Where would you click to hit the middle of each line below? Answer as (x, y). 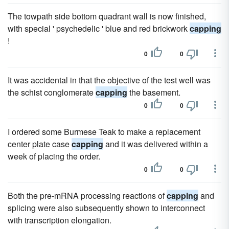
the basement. (154, 92)
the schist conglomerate (52, 92)
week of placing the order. (54, 156)
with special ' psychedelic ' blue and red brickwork (99, 28)
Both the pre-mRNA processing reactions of (87, 196)
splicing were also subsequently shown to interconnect (106, 208)
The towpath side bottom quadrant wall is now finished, (107, 16)
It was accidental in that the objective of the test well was (109, 80)
